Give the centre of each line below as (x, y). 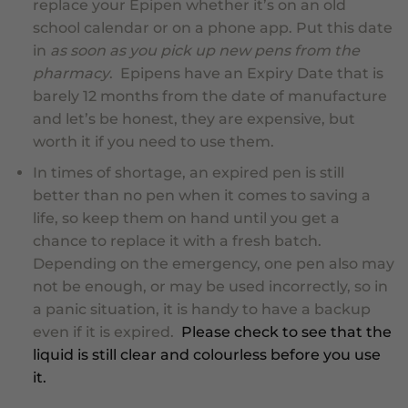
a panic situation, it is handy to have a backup (201, 310)
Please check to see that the (286, 332)
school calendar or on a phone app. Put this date (212, 27)
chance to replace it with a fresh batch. (178, 241)
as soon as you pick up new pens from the (204, 50)
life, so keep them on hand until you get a (186, 219)
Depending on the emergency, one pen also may (213, 264)
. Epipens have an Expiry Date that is (246, 73)
